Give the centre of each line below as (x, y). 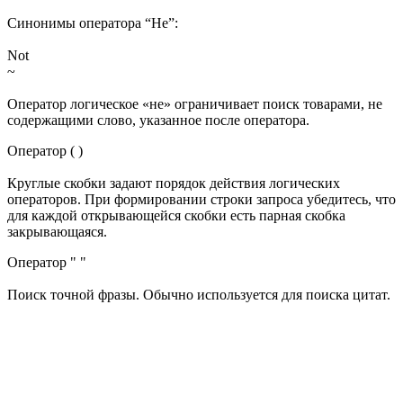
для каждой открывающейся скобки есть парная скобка (176, 216)
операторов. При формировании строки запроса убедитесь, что (201, 200)
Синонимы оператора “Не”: (93, 23)
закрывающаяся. (57, 232)
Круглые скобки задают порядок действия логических (174, 184)
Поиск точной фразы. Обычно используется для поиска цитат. (199, 295)
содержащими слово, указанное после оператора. (158, 121)
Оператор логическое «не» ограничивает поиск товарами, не (195, 104)
